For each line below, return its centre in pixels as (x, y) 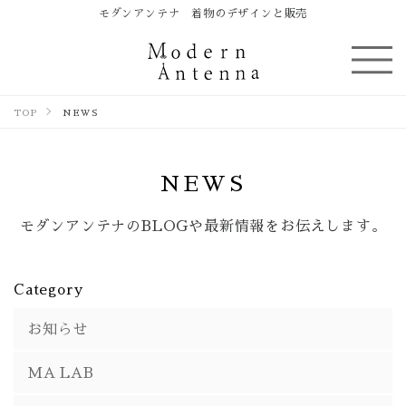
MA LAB (61, 372)
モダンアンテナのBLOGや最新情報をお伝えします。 (203, 225)
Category (48, 289)
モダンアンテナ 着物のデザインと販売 (203, 12)
